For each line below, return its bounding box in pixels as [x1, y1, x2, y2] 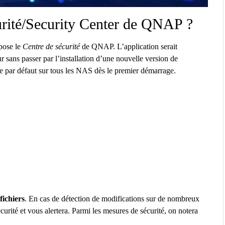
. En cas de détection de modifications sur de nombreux [25, 194, 199, 203]
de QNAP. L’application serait [80, 42, 177, 51]
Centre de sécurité [23, 42, 80, 51]
